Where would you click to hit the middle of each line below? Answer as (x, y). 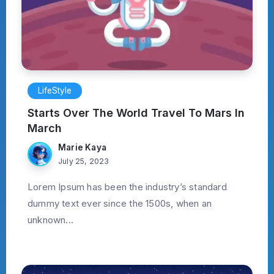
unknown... (50, 220)
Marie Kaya (82, 148)
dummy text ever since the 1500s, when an (120, 204)
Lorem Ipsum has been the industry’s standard (127, 187)
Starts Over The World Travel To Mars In (136, 113)
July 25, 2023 (84, 161)
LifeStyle (55, 91)
